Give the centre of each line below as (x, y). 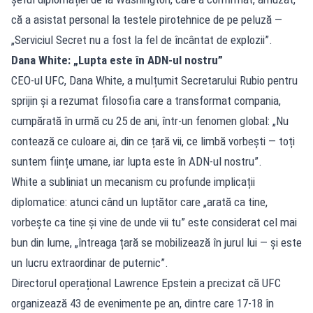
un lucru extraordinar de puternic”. (90, 262)
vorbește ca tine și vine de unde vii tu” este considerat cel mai (154, 222)
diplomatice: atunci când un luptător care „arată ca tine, (139, 202)
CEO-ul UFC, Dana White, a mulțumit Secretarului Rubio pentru (154, 80)
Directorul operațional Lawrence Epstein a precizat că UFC (146, 283)
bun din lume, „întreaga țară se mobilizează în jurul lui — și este (156, 242)
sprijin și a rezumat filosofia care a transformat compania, (146, 100)
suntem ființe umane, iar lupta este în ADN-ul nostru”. (137, 161)
